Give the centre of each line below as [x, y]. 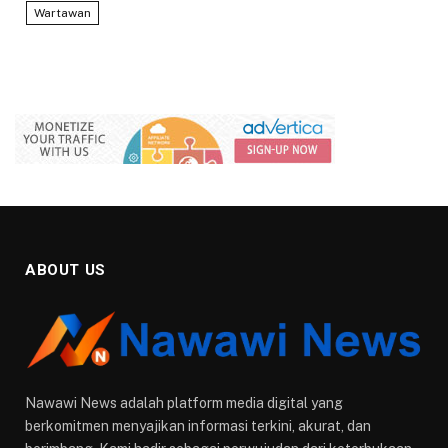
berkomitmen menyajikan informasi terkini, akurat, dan [198, 426]
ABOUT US [65, 269]
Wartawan [63, 12]
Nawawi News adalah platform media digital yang [184, 403]
